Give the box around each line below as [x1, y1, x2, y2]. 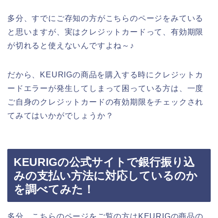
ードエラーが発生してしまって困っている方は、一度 [7, 84, 204, 92]
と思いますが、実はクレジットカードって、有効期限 [7, 27, 204, 36]
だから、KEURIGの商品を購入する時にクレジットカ [7, 70, 203, 79]
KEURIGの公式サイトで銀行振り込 [14, 156, 195, 169]
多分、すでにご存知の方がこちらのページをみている [7, 14, 204, 22]
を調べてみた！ [14, 183, 94, 196]
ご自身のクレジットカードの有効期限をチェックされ [7, 97, 204, 106]
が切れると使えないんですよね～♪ [7, 41, 134, 50]
